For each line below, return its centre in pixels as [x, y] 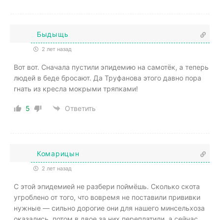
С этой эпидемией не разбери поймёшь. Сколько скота [107, 186]
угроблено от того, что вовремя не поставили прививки [107, 197]
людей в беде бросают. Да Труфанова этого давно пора [108, 78]
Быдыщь [53, 34]
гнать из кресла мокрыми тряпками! [76, 88]
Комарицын [58, 154]
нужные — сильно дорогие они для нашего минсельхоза [109, 208]
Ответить [80, 109]
